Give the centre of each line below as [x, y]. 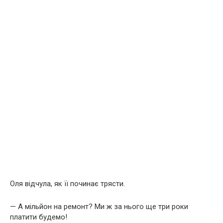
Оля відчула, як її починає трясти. [67, 183]
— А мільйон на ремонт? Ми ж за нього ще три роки [99, 206]
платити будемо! [39, 217]
